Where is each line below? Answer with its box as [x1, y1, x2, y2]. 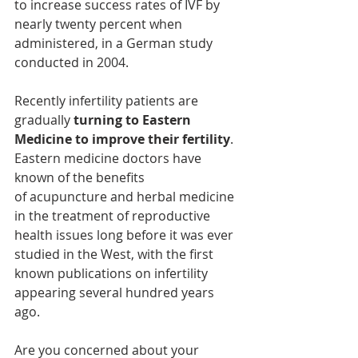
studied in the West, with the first [14, 245, 217, 264]
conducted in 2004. [14, 54, 129, 72]
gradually [14, 111, 74, 129]
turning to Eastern [74, 111, 194, 129]
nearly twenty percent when [14, 15, 185, 34]
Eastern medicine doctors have [14, 149, 205, 168]
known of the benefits [14, 169, 148, 187]
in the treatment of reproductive [14, 207, 213, 225]
